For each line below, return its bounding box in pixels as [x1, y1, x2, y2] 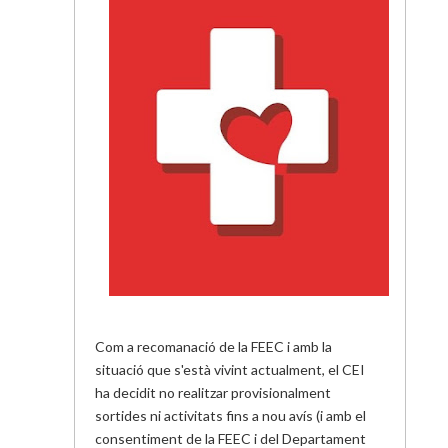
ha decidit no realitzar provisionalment [95, 384, 331, 401]
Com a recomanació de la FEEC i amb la [95, 338, 332, 355]
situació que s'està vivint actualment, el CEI [95, 361, 365, 378]
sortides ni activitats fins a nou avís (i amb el [95, 407, 366, 424]
